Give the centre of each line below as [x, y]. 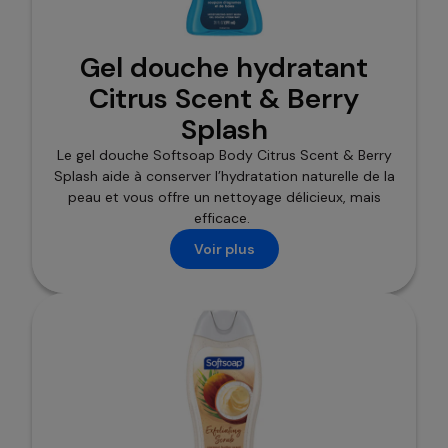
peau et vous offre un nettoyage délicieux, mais [224, 197]
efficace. [224, 218]
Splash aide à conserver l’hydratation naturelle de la [224, 176]
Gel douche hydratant [224, 68]
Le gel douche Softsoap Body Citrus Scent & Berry [224, 155]
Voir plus [224, 248]
